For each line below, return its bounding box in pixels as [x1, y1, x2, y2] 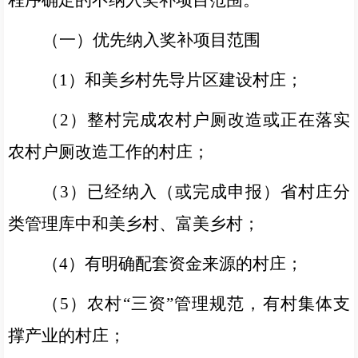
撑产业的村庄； [8, 326, 125, 345]
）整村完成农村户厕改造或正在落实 [69, 110, 350, 129]
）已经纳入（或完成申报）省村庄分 [69, 182, 350, 201]
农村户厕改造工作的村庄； [8, 142, 209, 161]
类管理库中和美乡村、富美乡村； [8, 214, 260, 233]
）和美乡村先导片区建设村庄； [68, 70, 303, 89]
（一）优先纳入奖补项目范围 [42, 30, 261, 50]
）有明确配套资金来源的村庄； [68, 254, 303, 273]
